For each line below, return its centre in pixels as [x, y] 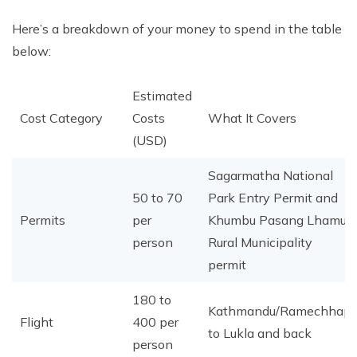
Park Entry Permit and [273, 198]
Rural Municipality [260, 242]
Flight [37, 322]
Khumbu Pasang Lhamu [277, 220]
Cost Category [61, 118]
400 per [155, 322]
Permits [43, 220]
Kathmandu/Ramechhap [280, 311]
